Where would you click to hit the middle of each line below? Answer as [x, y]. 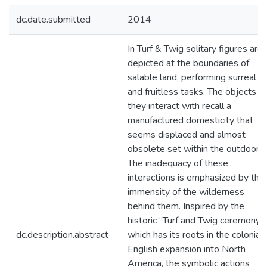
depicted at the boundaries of [188, 63]
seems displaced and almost [187, 135]
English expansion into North [187, 249]
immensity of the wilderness [186, 192]
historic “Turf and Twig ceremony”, [196, 221]
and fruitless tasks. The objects [192, 92]
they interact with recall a [179, 106]
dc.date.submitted [53, 20]
